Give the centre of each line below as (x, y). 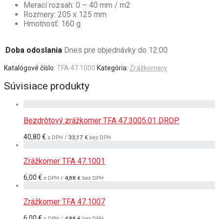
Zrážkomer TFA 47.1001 (64, 161)
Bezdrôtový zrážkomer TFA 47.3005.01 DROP (101, 121)
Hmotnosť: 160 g (52, 23)
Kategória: (113, 68)
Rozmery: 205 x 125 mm (65, 14)
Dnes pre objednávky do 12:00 (116, 50)
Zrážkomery (148, 68)
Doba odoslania (34, 50)
